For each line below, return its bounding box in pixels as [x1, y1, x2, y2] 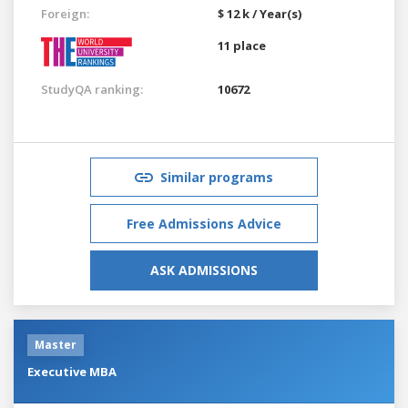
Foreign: [41, 5, 89, 22]
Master [35, 336, 76, 352]
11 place [218, 36, 266, 54]
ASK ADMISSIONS [150, 260, 258, 279]
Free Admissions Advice [127, 214, 281, 232]
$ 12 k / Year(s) [218, 5, 301, 22]
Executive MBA [27, 362, 117, 380]
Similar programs [160, 168, 273, 186]
